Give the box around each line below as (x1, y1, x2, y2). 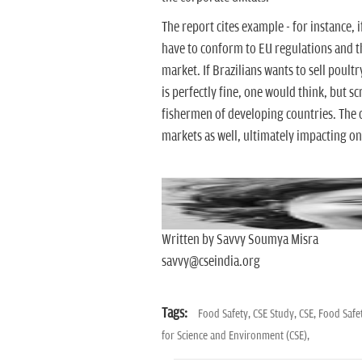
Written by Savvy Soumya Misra (161, 232, 318, 248)
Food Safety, (197, 307, 253, 321)
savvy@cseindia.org (161, 254, 260, 270)
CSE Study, (252, 307, 299, 321)
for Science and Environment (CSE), (161, 329, 309, 343)
